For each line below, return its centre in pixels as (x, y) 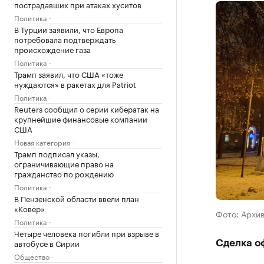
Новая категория (42, 142)
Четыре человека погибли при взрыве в (87, 233)
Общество (32, 256)
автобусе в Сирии (47, 243)
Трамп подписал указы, (57, 153)
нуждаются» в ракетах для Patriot (75, 84)
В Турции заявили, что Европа (69, 29)
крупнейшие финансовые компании (81, 118)
